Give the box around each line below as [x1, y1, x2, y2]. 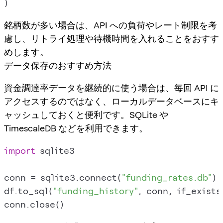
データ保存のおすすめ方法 [4, 60, 111, 71]
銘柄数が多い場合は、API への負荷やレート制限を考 [4, 19, 217, 30]
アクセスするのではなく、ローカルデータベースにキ [4, 96, 219, 107]
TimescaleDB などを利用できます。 [4, 122, 148, 133]
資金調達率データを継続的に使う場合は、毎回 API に [4, 82, 219, 93]
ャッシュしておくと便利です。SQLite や [4, 109, 168, 120]
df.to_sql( [4, 185, 53, 196]
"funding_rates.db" [121, 172, 212, 183]
